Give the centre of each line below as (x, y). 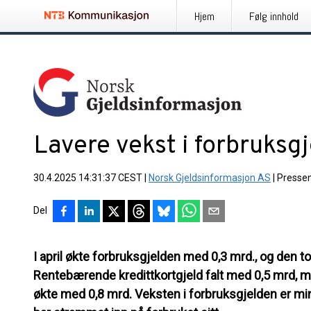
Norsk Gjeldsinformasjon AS (210, 178)
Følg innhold (274, 16)
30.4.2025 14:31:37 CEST (88, 178)
